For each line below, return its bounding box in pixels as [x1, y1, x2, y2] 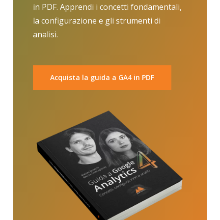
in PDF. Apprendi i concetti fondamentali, [32, 1, 182, 12]
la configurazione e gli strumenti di [32, 15, 161, 26]
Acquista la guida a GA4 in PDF [50, 73, 154, 82]
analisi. [32, 29, 58, 40]
